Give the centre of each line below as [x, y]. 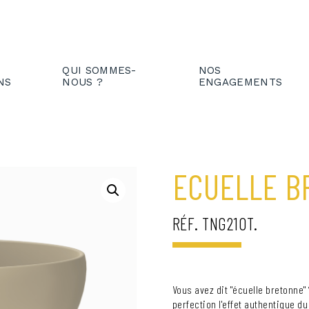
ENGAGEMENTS [240, 82]
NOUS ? [83, 82]
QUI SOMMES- [99, 70]
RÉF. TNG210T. [215, 223]
